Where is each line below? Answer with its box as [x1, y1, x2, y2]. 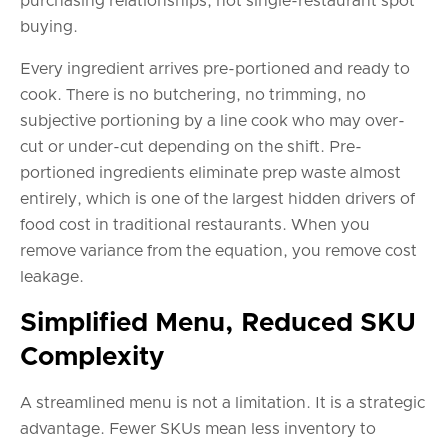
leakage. [20, 269, 84, 286]
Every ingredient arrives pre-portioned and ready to [20, 61, 410, 78]
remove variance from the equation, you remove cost [20, 243, 417, 260]
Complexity [20, 344, 164, 371]
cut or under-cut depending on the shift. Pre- [20, 139, 362, 156]
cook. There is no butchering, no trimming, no [20, 87, 366, 104]
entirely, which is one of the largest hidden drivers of [20, 191, 415, 208]
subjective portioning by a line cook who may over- [20, 113, 405, 130]
